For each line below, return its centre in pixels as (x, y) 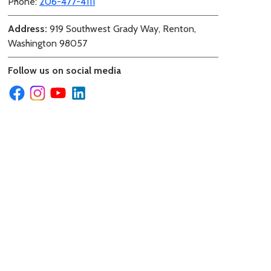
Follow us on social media (64, 70)
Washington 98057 (47, 43)
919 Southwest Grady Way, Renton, (122, 28)
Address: (28, 28)
